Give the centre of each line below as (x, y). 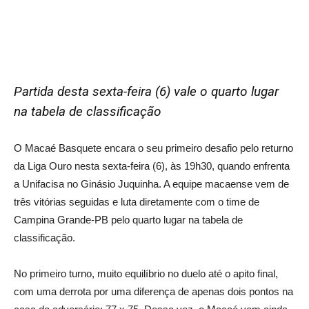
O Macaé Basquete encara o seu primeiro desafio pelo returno (153, 148)
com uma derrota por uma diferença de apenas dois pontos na (153, 291)
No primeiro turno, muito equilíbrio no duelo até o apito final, (146, 273)
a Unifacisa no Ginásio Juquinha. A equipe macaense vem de (151, 183)
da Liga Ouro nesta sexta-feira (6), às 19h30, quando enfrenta (152, 166)
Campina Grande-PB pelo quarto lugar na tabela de (128, 219)
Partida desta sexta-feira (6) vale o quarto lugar (146, 91)
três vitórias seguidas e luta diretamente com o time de (137, 201)
